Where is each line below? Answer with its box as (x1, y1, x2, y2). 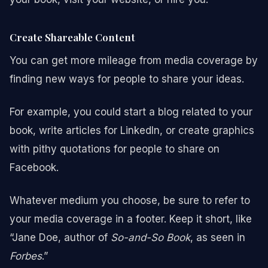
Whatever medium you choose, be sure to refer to (10, 194, 250, 206)
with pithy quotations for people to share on (10, 142, 220, 155)
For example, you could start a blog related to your (10, 105, 252, 118)
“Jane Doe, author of (10, 231, 111, 243)
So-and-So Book (111, 231, 190, 243)
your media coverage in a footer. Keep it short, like (10, 212, 252, 225)
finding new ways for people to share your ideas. (10, 72, 244, 85)
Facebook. (10, 161, 59, 173)
